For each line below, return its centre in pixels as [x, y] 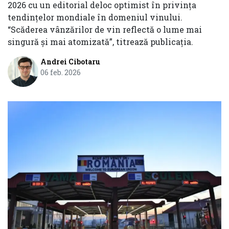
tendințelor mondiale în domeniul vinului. [95, 17]
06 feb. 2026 [60, 73]
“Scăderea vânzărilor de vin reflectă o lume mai [105, 30]
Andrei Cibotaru [70, 62]
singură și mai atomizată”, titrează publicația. [100, 42]
